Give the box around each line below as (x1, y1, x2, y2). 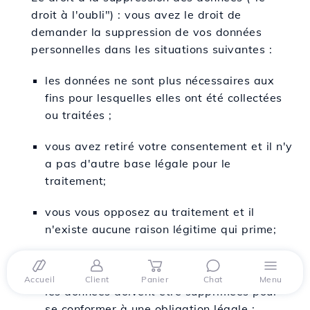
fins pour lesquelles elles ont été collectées (45, 90, 282, 104)
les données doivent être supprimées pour (45, 284, 277, 298)
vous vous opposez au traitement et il (45, 204, 255, 219)
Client (84, 274, 109, 284)
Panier (141, 274, 169, 284)
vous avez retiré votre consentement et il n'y (45, 138, 293, 153)
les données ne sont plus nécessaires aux (45, 73, 274, 87)
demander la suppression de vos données (31, 24, 262, 39)
